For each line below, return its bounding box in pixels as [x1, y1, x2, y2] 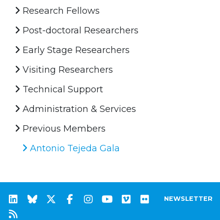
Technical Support [20, 83, 103, 95]
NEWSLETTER [164, 194, 213, 202]
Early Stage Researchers [20, 44, 130, 55]
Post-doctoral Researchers [20, 25, 138, 36]
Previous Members [20, 123, 106, 134]
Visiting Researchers [20, 64, 113, 75]
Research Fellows [20, 5, 100, 16]
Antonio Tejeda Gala [27, 142, 120, 154]
